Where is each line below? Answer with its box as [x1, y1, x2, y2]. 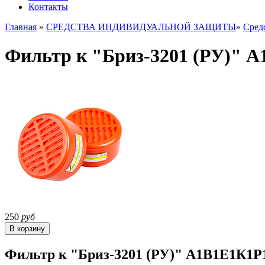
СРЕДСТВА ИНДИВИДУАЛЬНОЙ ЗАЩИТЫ [46, 22, 236, 32]
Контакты [28, 2, 68, 12]
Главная [5, 22, 37, 32]
